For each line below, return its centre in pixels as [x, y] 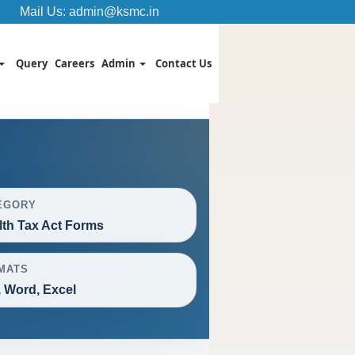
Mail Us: [44, 11]
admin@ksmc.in [114, 11]
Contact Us [183, 63]
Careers [74, 63]
